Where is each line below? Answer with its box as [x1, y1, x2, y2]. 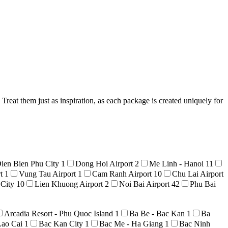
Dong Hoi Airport [75, 159, 135, 168]
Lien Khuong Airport [35, 179, 105, 188]
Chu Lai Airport [172, 169, 223, 178]
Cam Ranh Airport [92, 169, 154, 178]
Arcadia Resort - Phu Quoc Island [4, 209, 115, 218]
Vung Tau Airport [19, 169, 78, 178]
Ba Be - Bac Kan [129, 209, 187, 218]
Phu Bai [190, 179, 216, 188]
